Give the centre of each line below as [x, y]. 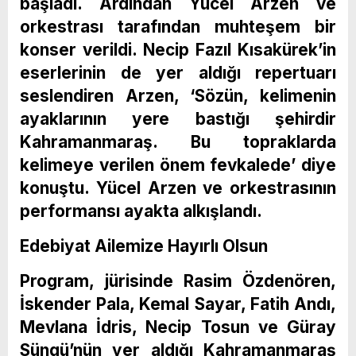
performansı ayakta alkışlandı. [141, 211]
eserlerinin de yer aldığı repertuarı [178, 72]
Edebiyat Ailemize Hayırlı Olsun [144, 246]
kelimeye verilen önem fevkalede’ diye [178, 164]
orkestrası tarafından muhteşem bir [178, 26]
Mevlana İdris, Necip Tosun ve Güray [178, 327]
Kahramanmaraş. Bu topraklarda [178, 141]
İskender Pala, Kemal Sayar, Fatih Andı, [178, 304]
